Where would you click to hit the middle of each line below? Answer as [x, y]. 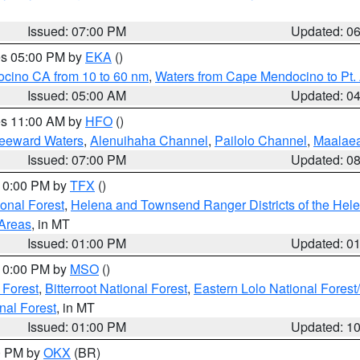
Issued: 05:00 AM [77, 95]
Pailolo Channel [261, 140]
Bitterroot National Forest [116, 288]
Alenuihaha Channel [149, 140]
